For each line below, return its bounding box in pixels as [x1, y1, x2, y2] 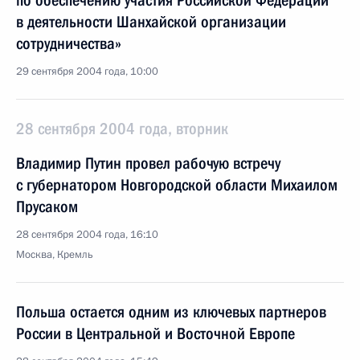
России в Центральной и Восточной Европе [16, 324, 295, 343]
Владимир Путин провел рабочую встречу [16, 153, 280, 173]
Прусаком [16, 197, 78, 216]
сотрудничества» [16, 34, 121, 53]
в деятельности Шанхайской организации [16, 12, 286, 31]
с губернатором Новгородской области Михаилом [16, 175, 337, 194]
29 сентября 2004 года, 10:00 [16, 64, 158, 79]
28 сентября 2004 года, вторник [16, 119, 228, 138]
